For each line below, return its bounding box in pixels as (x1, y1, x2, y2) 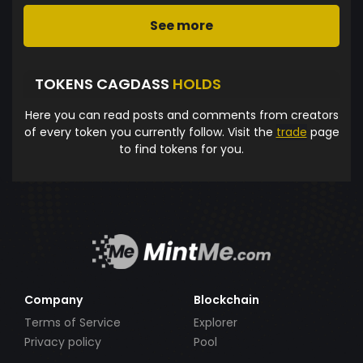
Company (24, 291, 83, 308)
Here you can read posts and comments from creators (24, 106, 339, 123)
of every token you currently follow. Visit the (23, 123, 276, 140)
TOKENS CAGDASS (35, 74, 173, 95)
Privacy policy (24, 334, 101, 350)
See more (150, 15, 213, 35)
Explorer (194, 314, 237, 331)
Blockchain (194, 291, 259, 308)
